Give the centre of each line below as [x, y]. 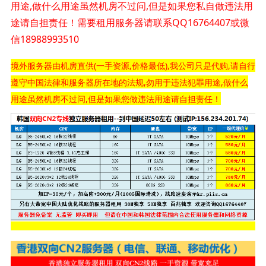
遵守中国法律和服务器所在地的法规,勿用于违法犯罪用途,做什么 [129, 82]
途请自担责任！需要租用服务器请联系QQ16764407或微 [130, 22]
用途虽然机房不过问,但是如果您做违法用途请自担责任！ [115, 99]
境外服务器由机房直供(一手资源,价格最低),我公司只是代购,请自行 [133, 65]
